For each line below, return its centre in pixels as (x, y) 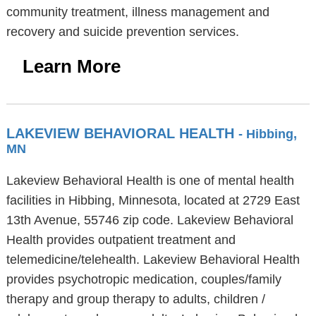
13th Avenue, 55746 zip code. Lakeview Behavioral (150, 220)
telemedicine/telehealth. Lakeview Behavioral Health (153, 260)
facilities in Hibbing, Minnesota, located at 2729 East (153, 200)
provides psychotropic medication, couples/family (144, 279)
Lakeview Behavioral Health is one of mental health (150, 181)
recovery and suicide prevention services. (122, 32)
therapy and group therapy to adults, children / (135, 299)
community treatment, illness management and (138, 12)
